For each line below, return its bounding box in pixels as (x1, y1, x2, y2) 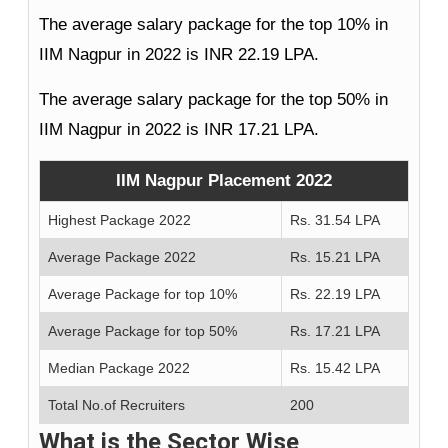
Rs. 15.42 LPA (290, 360, 380, 377)
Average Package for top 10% (48, 286, 237, 303)
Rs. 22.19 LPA (290, 286, 380, 303)
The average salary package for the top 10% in (39, 15, 388, 35)
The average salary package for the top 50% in (39, 90, 388, 110)
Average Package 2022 (48, 249, 196, 266)
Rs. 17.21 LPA (290, 323, 380, 340)
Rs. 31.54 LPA (290, 212, 380, 229)
